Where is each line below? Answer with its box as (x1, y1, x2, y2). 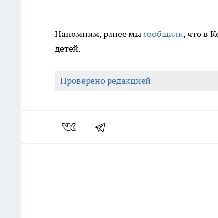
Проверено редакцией (60, 75, 151, 87)
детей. (55, 43, 81, 54)
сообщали (143, 28, 183, 40)
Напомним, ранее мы (55, 28, 143, 40)
